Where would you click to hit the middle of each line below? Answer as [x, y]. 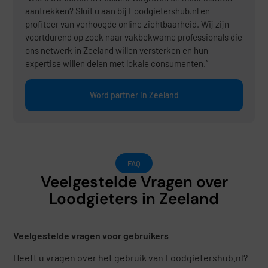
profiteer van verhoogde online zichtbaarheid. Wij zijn [127, 24]
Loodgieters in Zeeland [134, 198]
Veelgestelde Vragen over [134, 182]
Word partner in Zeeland [134, 95]
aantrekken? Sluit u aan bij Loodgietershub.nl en [118, 11]
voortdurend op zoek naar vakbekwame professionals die [134, 37]
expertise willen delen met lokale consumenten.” [117, 64]
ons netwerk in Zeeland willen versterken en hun [117, 51]
